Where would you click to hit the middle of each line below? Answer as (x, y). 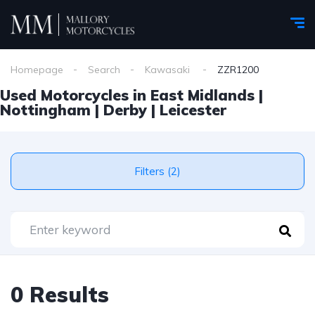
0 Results (60, 295)
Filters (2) (174, 171)
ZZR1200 (238, 70)
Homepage (37, 70)
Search (104, 70)
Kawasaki (169, 70)
